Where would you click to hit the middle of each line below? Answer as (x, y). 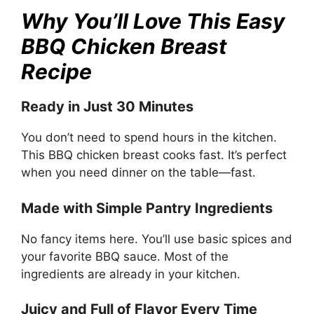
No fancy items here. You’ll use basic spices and (157, 239)
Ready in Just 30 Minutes (107, 107)
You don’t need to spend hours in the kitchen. (149, 138)
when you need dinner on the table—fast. (138, 173)
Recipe (56, 72)
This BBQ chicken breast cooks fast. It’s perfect (154, 155)
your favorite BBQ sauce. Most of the (125, 256)
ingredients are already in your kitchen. (131, 274)
